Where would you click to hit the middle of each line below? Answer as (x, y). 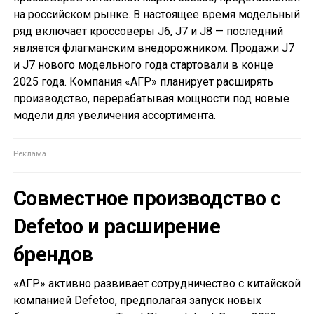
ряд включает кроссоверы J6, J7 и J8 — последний (148, 32)
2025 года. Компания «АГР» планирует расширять (143, 82)
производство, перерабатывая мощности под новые (151, 99)
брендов (53, 255)
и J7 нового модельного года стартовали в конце (143, 65)
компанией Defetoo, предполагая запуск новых (137, 301)
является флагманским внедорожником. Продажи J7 (153, 48)
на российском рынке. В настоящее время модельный (156, 15)
